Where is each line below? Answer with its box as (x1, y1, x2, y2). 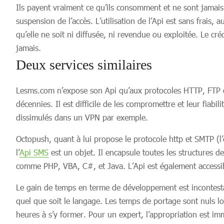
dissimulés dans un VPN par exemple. (16, 112, 148, 122)
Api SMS (19, 147, 48, 157)
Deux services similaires (16, 57, 152, 72)
